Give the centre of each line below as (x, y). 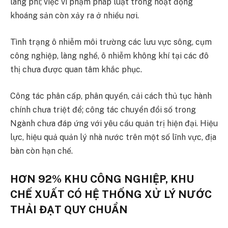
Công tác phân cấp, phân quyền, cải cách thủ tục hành (111, 96)
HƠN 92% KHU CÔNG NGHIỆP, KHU (102, 179)
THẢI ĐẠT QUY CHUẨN (69, 210)
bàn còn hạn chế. (41, 151)
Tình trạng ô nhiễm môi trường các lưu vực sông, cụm (111, 42)
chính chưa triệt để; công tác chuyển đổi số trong (103, 109)
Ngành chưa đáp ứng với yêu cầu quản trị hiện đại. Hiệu (114, 123)
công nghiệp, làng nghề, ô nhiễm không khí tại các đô (109, 56)
